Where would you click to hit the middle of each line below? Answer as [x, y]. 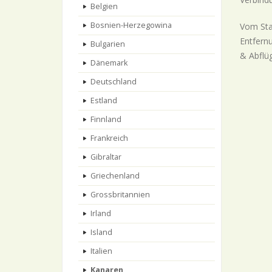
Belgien [104, 6]
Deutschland [114, 82]
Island [101, 232]
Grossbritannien [120, 195]
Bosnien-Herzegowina [131, 25]
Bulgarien [108, 44]
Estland [104, 100]
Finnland [106, 119]
